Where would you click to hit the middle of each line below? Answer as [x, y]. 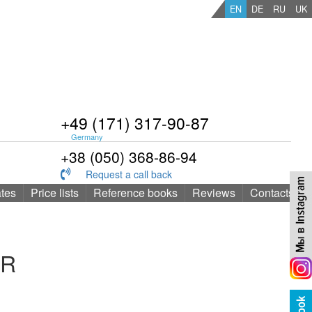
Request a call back [125, 174]
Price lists [55, 193]
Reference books [135, 193]
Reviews [214, 193]
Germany [87, 136]
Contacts [272, 193]
